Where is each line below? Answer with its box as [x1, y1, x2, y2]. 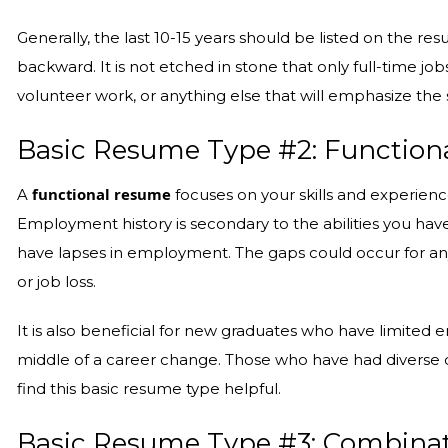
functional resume [32, 184, 172, 204]
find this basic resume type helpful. [17, 380, 282, 398]
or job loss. [17, 273, 97, 291]
